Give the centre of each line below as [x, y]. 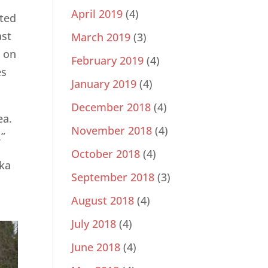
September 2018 [113, 177]
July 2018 [94, 224]
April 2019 [97, 14]
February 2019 [108, 61]
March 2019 [101, 37]
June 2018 [96, 247]
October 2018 [106, 154]
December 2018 [111, 107]
